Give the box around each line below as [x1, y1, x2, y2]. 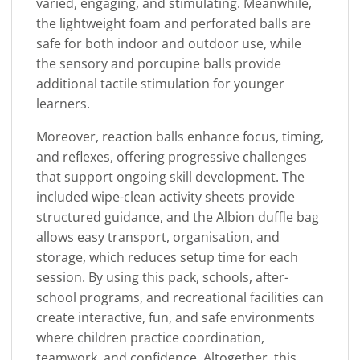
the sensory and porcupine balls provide [36, 54, 281, 72]
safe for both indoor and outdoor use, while [36, 34, 301, 52]
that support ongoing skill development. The [36, 167, 305, 186]
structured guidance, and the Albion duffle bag [36, 207, 319, 226]
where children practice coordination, [36, 328, 264, 346]
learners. [36, 94, 90, 112]
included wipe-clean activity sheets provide [36, 187, 295, 206]
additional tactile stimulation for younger [36, 74, 284, 92]
